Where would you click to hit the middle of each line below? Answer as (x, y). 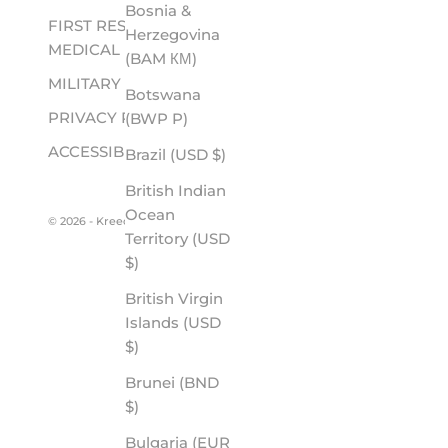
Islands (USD (173, 323)
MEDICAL (84, 49)
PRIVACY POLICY (114, 117)
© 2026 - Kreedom (99, 220)
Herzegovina (172, 35)
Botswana (163, 95)
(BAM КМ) (183, 59)
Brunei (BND (172, 383)
